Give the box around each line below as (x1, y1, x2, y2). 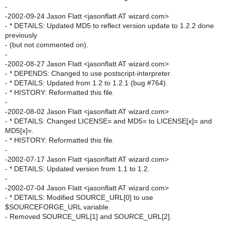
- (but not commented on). (5, 41, 88, 49)
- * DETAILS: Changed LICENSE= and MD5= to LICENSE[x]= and (5, 117, 212, 125)
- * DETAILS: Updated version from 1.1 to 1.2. (5, 165, 150, 173)
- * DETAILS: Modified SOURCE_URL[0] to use (5, 193, 153, 201)
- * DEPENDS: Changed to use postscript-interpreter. (5, 69, 172, 77)
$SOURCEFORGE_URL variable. (5, 203, 110, 211)
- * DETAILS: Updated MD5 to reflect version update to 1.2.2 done (5, 22, 214, 30)
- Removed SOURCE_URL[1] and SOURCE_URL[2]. (5, 212, 172, 220)
